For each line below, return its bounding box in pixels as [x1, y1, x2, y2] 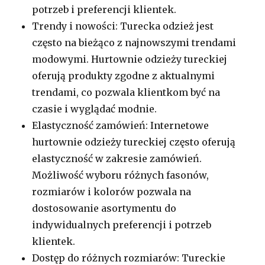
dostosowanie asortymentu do [32, 202, 177, 214]
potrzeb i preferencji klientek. [32, 3, 177, 15]
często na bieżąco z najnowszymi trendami [32, 36, 237, 49]
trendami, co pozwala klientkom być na [32, 86, 221, 98]
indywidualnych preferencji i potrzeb [32, 218, 212, 231]
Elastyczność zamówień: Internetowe [32, 119, 209, 131]
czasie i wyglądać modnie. [32, 102, 157, 115]
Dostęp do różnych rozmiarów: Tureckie [32, 251, 226, 264]
